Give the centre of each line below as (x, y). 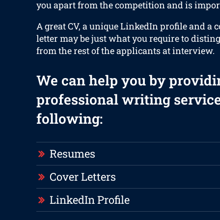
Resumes (72, 154)
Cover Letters (82, 177)
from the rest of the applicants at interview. (125, 51)
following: (69, 119)
